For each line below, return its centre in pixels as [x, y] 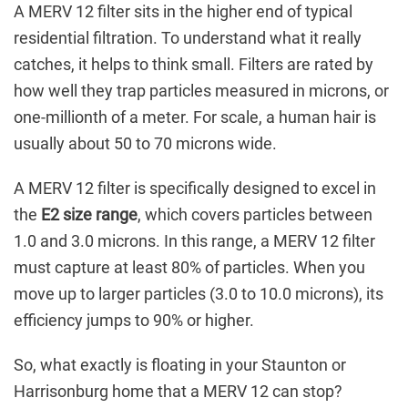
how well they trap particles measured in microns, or [201, 91]
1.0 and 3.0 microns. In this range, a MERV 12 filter [194, 241]
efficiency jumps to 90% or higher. [134, 321]
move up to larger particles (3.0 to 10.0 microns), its [199, 294]
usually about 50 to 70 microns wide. [145, 144]
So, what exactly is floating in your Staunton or [180, 365]
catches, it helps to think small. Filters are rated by [194, 65]
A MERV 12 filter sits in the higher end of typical [183, 12]
